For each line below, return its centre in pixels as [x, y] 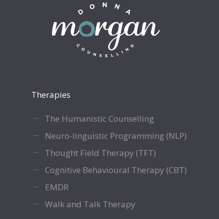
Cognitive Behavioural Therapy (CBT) [116, 170]
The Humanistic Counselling [99, 119]
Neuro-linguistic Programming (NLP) [116, 136]
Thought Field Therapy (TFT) [100, 153]
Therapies [51, 95]
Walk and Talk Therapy [90, 204]
